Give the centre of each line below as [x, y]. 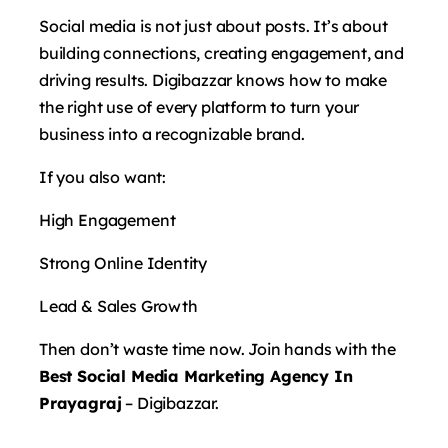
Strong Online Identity [123, 262]
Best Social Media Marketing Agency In [196, 375]
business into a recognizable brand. [172, 133]
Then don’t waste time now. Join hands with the [217, 348]
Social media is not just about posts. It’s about [213, 25]
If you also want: [103, 176]
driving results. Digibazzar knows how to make [213, 79]
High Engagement [107, 219]
